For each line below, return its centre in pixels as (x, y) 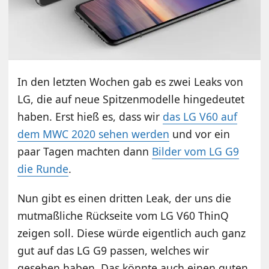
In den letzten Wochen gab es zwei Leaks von (131, 81)
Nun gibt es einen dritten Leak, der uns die (125, 198)
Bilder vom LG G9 (196, 151)
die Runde (43, 168)
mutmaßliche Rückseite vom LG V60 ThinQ (123, 215)
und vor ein (200, 134)
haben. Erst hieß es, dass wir (90, 116)
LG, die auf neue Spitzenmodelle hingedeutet (131, 99)
